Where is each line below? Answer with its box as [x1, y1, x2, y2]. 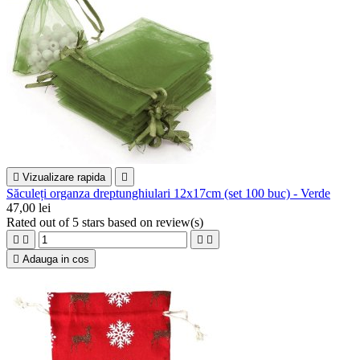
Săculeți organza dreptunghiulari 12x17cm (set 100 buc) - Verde [6, 186, 330, 201]
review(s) [156, 215, 203, 230]
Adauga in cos [22, 253, 89, 266]
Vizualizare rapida [22, 171, 105, 184]
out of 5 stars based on [39, 215, 156, 230]
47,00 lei [6, 201, 51, 215]
